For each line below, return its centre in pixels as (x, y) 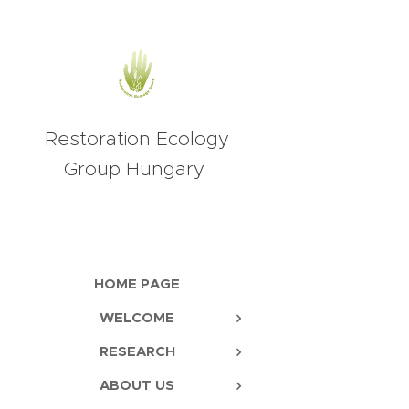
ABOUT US (137, 385)
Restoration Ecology (137, 139)
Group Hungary (137, 169)
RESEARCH (137, 351)
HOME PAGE (137, 283)
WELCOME (137, 317)
